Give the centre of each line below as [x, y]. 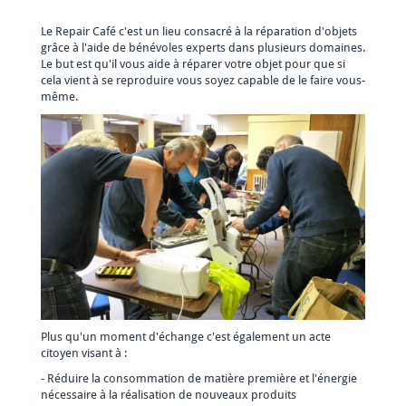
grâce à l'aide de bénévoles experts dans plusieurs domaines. [203, 47]
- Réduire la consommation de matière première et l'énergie [199, 379]
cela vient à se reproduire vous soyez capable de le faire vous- [203, 80]
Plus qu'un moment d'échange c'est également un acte [186, 337]
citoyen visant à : [84, 353]
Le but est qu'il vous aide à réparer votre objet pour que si [193, 63]
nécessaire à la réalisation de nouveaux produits [169, 395]
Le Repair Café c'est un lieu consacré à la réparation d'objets [199, 31]
